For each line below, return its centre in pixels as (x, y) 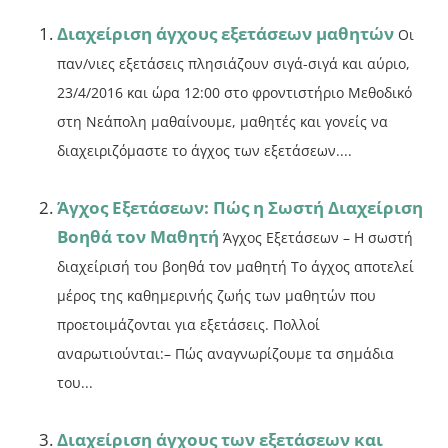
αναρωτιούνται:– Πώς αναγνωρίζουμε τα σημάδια (226, 354)
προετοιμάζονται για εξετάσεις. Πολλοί (189, 325)
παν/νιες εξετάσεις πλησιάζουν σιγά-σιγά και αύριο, (234, 64)
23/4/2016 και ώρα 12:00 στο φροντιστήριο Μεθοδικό (235, 93)
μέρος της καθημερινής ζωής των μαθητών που (217, 296)
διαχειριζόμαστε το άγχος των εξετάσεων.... (205, 151)
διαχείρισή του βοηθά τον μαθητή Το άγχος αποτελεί (236, 267)
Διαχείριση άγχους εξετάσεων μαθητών (226, 34)
